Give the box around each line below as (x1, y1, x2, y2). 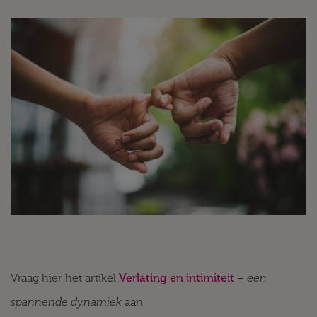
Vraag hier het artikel (11, 272, 119, 284)
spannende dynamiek (11, 295, 122, 309)
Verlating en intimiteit (119, 271, 234, 284)
